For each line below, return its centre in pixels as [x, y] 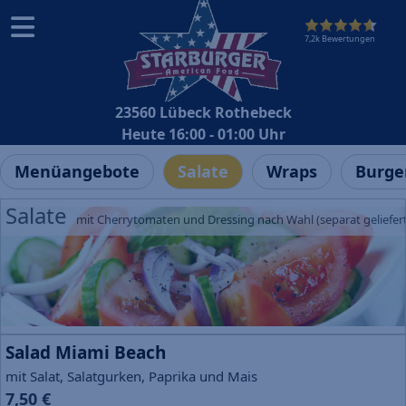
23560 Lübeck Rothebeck [203, 113]
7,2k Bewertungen [340, 39]
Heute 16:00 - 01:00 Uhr [203, 135]
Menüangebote [77, 172]
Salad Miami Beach [86, 353]
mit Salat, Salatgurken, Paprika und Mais [131, 377]
